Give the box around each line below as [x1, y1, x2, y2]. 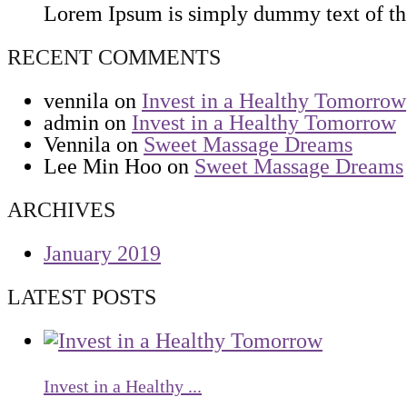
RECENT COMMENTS [7, 45, 221, 69]
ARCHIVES [7, 197, 115, 222]
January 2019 [44, 241, 161, 265]
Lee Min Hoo [44, 154, 162, 178]
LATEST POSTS [7, 284, 156, 309]
